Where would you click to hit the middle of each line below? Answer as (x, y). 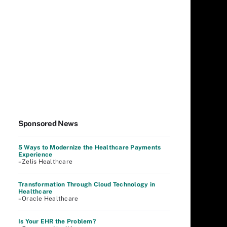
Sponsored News (48, 123)
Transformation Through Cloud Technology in (87, 184)
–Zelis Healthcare (46, 162)
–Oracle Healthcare (48, 199)
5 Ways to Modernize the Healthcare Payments (90, 147)
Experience (35, 155)
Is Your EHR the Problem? (57, 221)
